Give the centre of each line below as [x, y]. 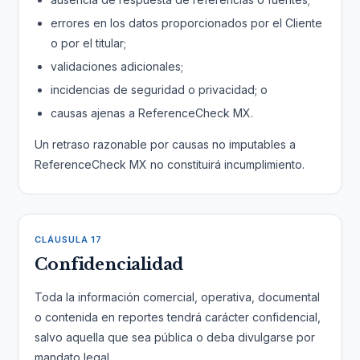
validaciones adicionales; [117, 66]
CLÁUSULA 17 [69, 239]
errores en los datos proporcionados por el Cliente [187, 23]
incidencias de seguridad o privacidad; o [160, 90]
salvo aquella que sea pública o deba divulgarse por [175, 337]
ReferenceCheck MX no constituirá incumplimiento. [170, 164]
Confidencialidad [109, 264]
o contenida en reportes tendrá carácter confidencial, [178, 317]
